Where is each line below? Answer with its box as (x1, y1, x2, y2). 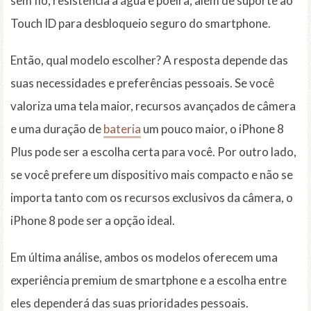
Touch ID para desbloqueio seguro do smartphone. (10, 16, 271, 31)
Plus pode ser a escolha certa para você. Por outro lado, (10, 144, 296, 160)
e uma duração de (10, 121, 103, 137)
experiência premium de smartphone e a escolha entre (10, 273, 287, 288)
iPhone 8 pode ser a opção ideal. (10, 213, 175, 228)
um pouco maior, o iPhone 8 (141, 121, 284, 137)
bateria (103, 121, 141, 137)
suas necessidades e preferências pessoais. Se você (10, 76, 274, 91)
